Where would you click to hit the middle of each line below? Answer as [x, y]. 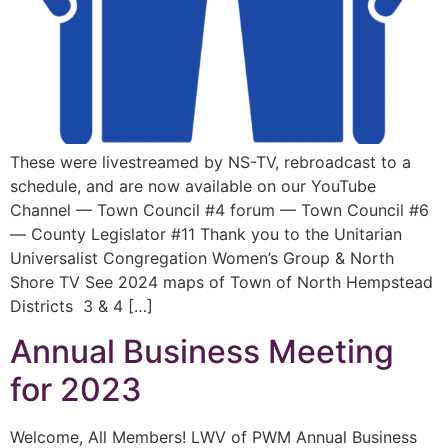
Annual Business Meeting [202, 351]
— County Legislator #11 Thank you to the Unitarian [206, 234]
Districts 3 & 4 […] [81, 306]
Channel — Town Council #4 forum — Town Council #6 [219, 210]
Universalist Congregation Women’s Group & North [202, 258]
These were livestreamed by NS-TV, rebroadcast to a [210, 162]
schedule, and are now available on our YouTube [193, 186]
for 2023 [76, 389]
